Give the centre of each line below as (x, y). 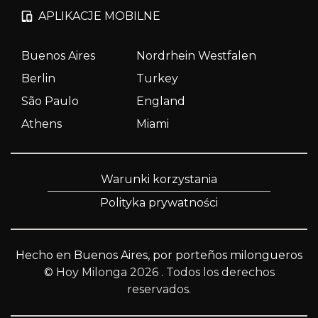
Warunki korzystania (159, 179)
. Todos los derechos (218, 272)
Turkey (157, 78)
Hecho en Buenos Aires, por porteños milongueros (159, 255)
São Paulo (50, 101)
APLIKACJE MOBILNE (99, 16)
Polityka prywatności (159, 202)
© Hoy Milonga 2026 (102, 272)
